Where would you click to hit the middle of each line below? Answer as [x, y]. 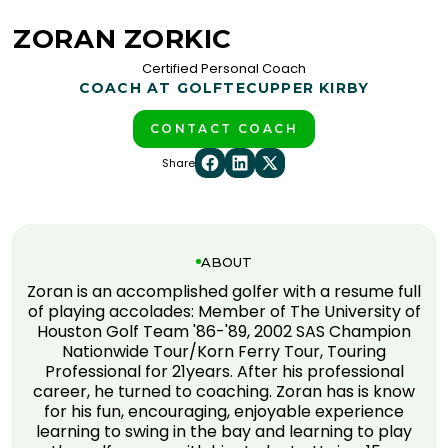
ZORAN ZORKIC [122, 38]
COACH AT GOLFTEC [168, 87]
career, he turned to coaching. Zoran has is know [224, 391]
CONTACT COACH [224, 128]
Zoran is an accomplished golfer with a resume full [224, 291]
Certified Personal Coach [224, 68]
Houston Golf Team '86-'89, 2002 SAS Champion [224, 331]
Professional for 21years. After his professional [224, 371]
